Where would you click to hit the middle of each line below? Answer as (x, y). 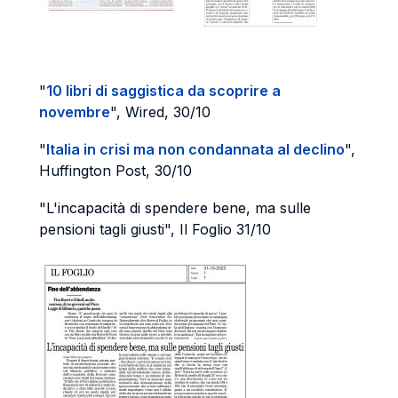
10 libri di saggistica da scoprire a (163, 91)
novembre (75, 112)
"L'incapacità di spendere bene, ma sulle (175, 208)
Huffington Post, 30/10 (115, 171)
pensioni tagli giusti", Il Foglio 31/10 (155, 229)
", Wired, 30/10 (160, 112)
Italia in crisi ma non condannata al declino (195, 149)
